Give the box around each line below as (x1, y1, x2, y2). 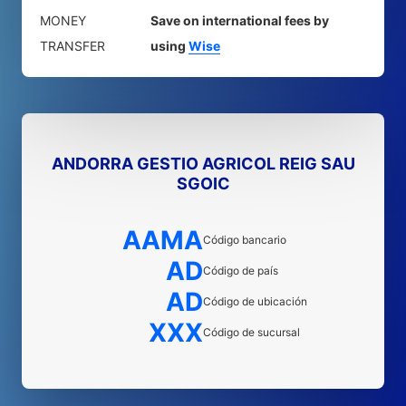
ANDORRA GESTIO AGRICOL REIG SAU (51, 154, 355, 173)
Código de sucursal (203, 325, 300, 339)
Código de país (203, 264, 278, 277)
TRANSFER (40, 38, 105, 53)
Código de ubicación (203, 295, 307, 308)
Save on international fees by (150, 13, 329, 28)
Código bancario (203, 233, 286, 246)
